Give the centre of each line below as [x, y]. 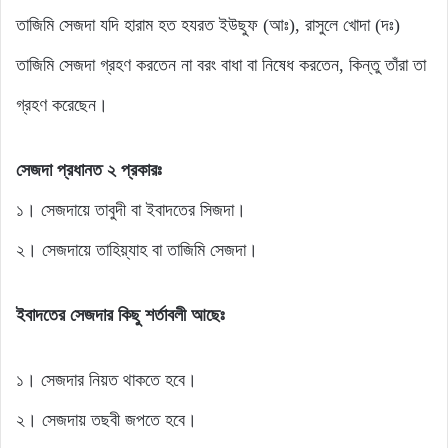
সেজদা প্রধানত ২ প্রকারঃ [89, 169]
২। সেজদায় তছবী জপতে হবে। [106, 419]
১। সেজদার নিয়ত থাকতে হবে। [106, 379]
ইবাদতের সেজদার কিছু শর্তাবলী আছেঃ [120, 314]
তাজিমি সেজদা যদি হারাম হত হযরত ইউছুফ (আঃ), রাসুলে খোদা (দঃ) [208, 24]
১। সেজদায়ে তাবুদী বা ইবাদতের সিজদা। [131, 209]
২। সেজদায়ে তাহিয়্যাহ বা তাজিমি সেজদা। [137, 249]
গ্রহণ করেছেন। [62, 104]
